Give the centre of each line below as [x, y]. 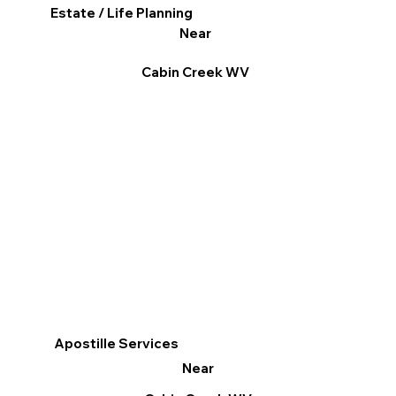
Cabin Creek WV [195, 72]
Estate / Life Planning [122, 13]
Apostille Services [117, 344]
